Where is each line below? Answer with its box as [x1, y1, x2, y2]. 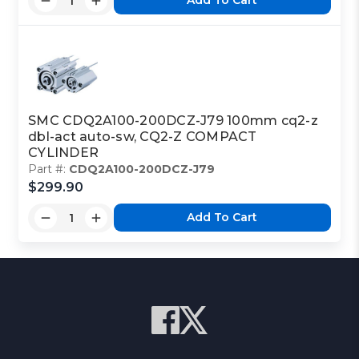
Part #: [28, 161, 70, 176]
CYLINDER [28, 144, 99, 160]
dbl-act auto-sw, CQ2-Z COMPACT [28, 128, 257, 144]
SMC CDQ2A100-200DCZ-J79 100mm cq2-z [28, 112, 318, 128]
